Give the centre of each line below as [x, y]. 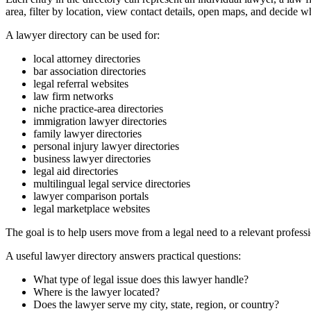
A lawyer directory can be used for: [83, 35]
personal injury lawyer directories [106, 146]
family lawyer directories [87, 134]
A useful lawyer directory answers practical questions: [123, 256]
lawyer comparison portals [91, 196]
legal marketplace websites [92, 209]
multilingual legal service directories [112, 184]
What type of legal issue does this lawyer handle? [141, 280]
